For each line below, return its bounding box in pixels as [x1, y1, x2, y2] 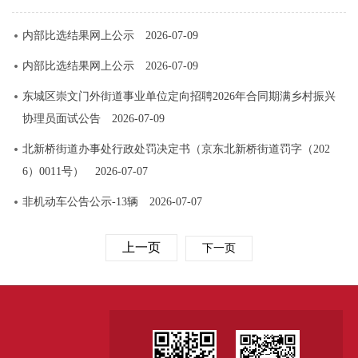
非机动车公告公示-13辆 [22, 195, 138, 208]
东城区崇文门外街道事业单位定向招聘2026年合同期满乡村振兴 [22, 89, 336, 102]
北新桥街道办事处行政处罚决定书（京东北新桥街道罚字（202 [22, 142, 330, 155]
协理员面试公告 [22, 112, 101, 125]
